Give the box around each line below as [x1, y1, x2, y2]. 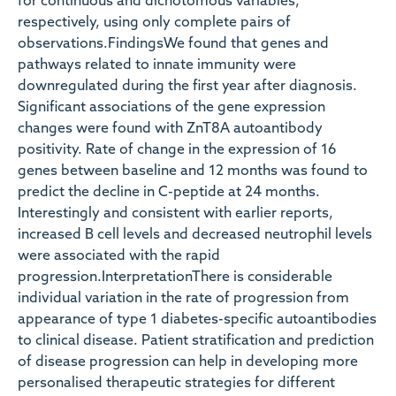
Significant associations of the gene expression [18, 101, 325, 115]
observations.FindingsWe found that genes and [18, 37, 329, 51]
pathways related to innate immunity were [18, 58, 296, 72]
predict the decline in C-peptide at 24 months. [18, 186, 320, 200]
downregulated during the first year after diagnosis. [18, 80, 357, 94]
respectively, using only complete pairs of [18, 16, 291, 30]
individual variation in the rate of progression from [18, 292, 349, 306]
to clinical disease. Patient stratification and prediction [18, 334, 374, 348]
